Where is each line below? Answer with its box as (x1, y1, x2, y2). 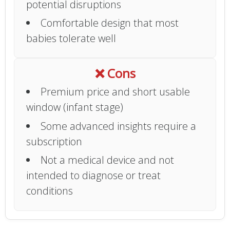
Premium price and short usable (41, 85, 190, 99)
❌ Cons (94, 65, 136, 82)
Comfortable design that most (41, 15, 179, 30)
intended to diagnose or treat (26, 168, 161, 183)
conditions (26, 184, 73, 198)
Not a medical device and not (41, 153, 175, 167)
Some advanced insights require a (41, 119, 197, 133)
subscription (26, 134, 83, 148)
